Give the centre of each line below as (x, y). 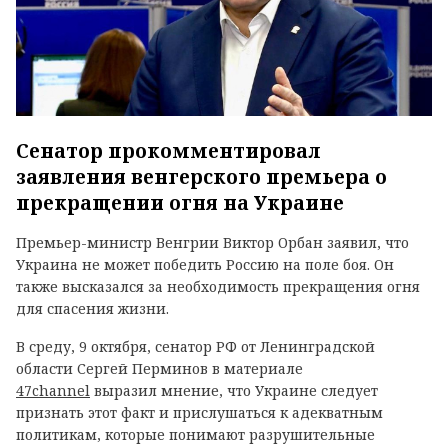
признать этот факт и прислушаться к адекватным (199, 412)
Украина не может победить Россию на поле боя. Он (205, 264)
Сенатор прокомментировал (168, 150)
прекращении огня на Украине (180, 202)
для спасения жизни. (92, 308)
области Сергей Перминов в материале (159, 368)
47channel (53, 390)
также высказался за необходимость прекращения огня (218, 286)
